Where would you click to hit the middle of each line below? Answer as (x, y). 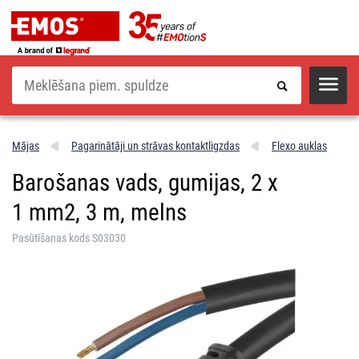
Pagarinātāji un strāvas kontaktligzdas (155, 145)
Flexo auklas (299, 145)
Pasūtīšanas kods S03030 (69, 238)
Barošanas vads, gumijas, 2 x (145, 182)
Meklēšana (33, 71)
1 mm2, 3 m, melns (99, 212)
